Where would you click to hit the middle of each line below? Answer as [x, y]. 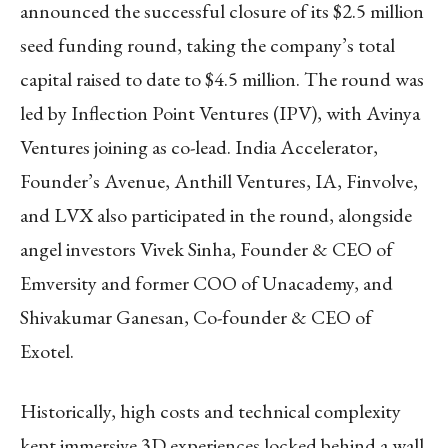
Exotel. [47, 350]
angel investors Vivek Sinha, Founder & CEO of [206, 248]
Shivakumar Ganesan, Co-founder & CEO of [196, 316]
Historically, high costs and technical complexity [210, 410]
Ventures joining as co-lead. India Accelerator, [199, 146]
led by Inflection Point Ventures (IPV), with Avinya [220, 112]
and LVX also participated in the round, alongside [216, 214]
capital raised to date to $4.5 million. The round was [222, 78]
